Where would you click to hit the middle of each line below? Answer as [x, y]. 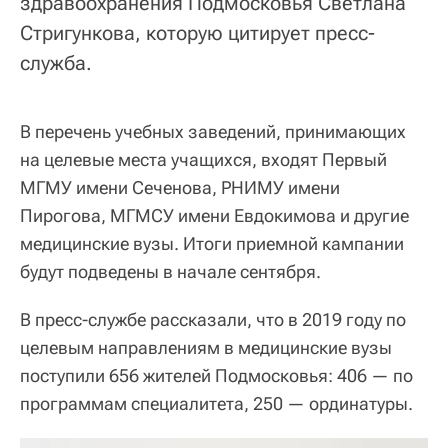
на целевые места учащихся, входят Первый [203, 160]
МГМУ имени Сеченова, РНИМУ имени [180, 188]
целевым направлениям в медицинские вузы [206, 348]
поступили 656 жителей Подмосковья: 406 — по [216, 376]
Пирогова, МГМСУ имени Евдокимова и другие [214, 216]
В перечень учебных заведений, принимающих [213, 132]
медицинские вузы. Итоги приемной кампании [212, 244]
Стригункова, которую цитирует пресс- [197, 33]
